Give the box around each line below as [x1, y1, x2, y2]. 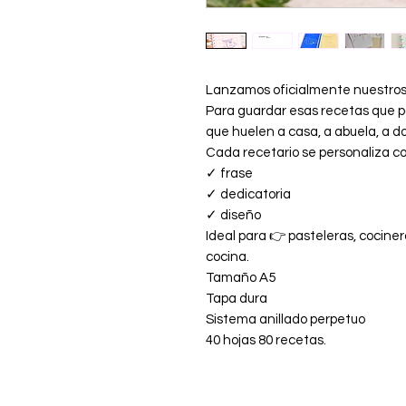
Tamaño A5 [206, 270, 275, 285]
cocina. [206, 249, 249, 264]
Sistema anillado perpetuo [206, 312, 365, 326]
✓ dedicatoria [206, 187, 291, 201]
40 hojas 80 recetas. [206, 333, 326, 347]
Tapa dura [206, 291, 267, 305]
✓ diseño [206, 208, 261, 222]
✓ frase [206, 166, 253, 180]
